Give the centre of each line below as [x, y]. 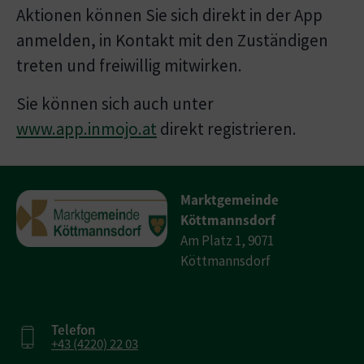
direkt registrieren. [227, 129]
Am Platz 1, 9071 [227, 241]
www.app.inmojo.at [87, 129]
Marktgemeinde [230, 200]
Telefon [74, 330]
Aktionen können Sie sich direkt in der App [169, 15]
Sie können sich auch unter [115, 104]
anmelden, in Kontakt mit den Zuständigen [172, 41]
